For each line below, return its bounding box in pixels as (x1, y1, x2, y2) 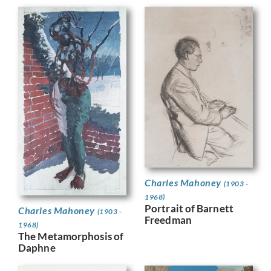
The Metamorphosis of (18, 229, 124, 243)
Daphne (18, 241, 56, 254)
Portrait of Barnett (145, 201, 233, 215)
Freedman (145, 213, 192, 226)
